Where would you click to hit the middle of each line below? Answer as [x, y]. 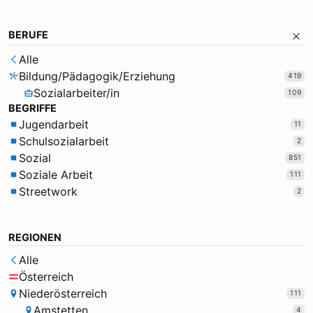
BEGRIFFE [32, 109]
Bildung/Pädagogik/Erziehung [97, 77]
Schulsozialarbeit [64, 141]
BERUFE [28, 35]
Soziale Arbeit [56, 175]
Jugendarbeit [53, 125]
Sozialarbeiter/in [77, 93]
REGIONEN [35, 238]
